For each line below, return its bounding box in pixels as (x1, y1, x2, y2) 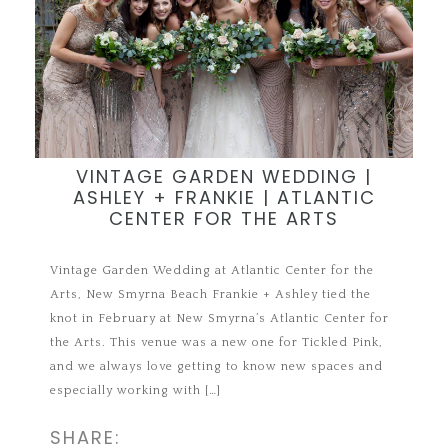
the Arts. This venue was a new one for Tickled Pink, (50, 335, 384, 349)
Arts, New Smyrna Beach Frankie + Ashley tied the (50, 287, 372, 301)
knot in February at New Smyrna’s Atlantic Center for (50, 311, 390, 325)
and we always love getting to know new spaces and (50, 359, 384, 373)
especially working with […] (50, 383, 222, 397)
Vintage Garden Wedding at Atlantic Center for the (50, 263, 375, 277)
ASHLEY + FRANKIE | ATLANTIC (72, 184, 376, 210)
